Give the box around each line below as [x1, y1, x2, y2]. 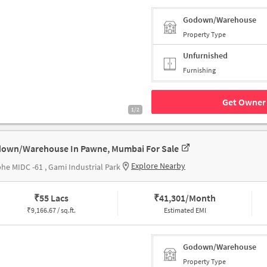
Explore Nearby [131, 160, 185, 172]
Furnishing [183, 66, 216, 75]
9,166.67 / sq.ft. [30, 206, 76, 215]
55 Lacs [39, 192, 69, 204]
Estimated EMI [163, 206, 206, 215]
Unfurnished [183, 50, 228, 61]
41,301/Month [159, 192, 216, 204]
